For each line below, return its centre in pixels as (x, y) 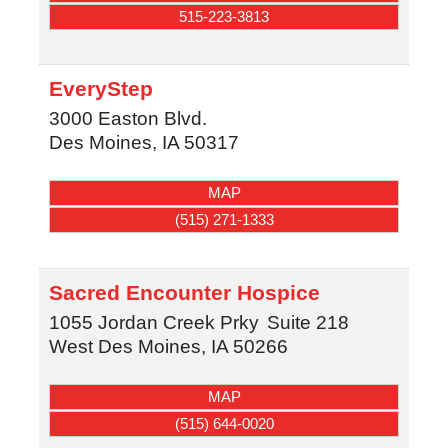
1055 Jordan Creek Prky (153, 322)
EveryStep (100, 89)
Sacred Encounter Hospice (184, 292)
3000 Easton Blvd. (127, 119)
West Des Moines (124, 346)
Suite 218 (307, 322)
